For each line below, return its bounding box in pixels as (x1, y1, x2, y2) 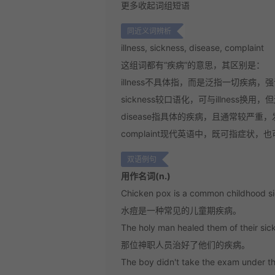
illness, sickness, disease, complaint (121, 42, 264, 53)
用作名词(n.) (121, 171, 171, 181)
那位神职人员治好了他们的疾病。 (121, 239, 250, 250)
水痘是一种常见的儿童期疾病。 (121, 205, 241, 215)
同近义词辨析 (127, 26, 171, 36)
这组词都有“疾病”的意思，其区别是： (121, 60, 265, 70)
